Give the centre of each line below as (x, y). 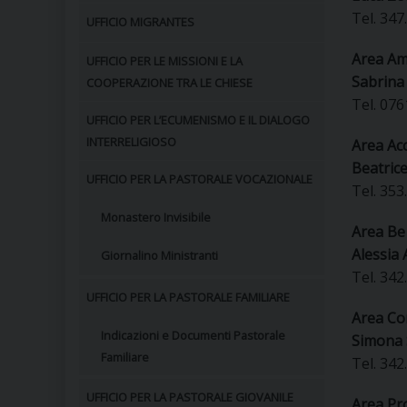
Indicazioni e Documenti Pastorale (193, 335)
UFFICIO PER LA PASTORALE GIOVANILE (190, 397)
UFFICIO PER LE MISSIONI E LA (164, 61)
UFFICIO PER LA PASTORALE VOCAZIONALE (199, 179)
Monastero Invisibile (156, 217)
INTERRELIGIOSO (131, 142)
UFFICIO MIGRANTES (140, 22)
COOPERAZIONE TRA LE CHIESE (169, 83)
